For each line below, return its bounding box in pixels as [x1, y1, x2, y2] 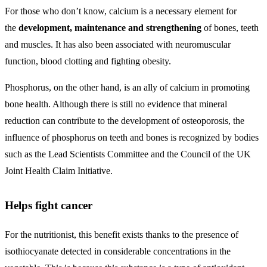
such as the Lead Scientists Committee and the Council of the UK [5, 149, 251, 160]
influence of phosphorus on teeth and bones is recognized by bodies [5, 132, 259, 143]
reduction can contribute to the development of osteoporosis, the [5, 116, 244, 126]
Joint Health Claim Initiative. [5, 166, 113, 176]
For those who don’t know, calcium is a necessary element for [5, 6, 237, 17]
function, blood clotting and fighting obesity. [5, 56, 171, 67]
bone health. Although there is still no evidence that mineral [5, 99, 227, 110]
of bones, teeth [201, 23, 259, 33]
